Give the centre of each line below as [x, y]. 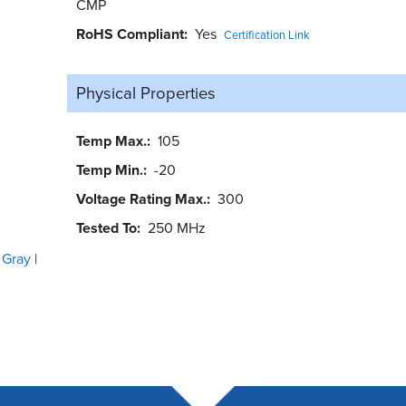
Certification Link [266, 34]
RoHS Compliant [130, 34]
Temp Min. [109, 169]
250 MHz [176, 227]
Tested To [106, 227]
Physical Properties [145, 92]
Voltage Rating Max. [141, 198]
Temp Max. [111, 140]
